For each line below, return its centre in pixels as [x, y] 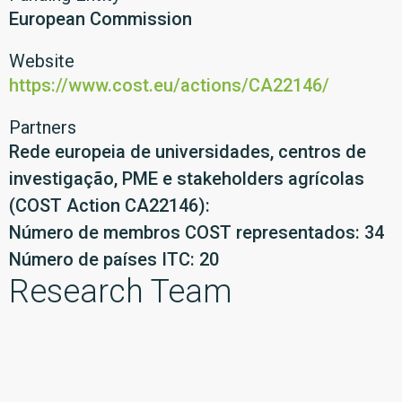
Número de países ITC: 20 [114, 259]
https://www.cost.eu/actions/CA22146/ [169, 85]
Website [42, 61]
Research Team [121, 292]
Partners [43, 127]
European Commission [100, 19]
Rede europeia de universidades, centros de [188, 152]
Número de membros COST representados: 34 [197, 232]
